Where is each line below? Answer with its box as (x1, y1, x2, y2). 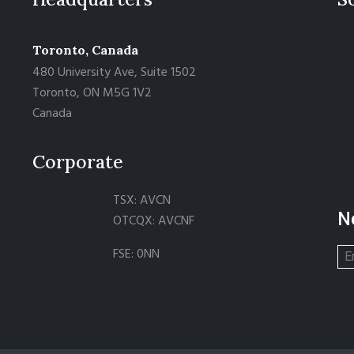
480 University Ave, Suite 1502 (32, 62, 197, 83)
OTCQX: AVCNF (112, 210, 194, 232)
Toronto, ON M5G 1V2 (32, 82, 153, 104)
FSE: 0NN (112, 243, 160, 265)
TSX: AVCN (112, 190, 171, 211)
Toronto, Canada (32, 41, 142, 58)
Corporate (32, 149, 124, 173)
